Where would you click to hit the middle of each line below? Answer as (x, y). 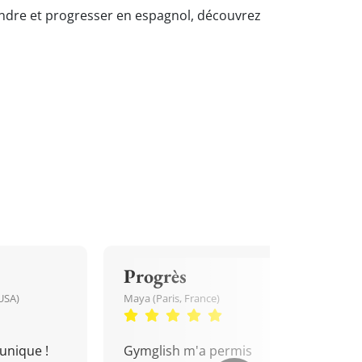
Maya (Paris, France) (172, 298)
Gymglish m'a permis (188, 351)
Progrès (155, 276)
